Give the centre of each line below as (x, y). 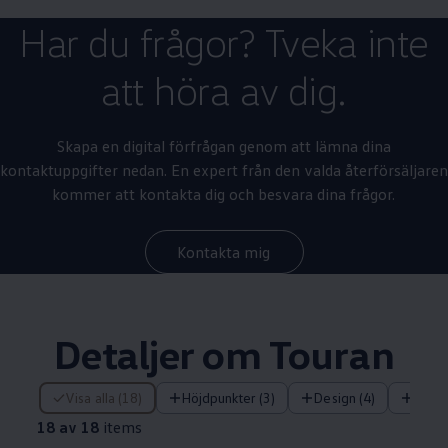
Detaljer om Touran (224, 354)
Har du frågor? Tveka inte (224, 42)
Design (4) (349, 398)
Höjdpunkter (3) (233, 398)
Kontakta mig (224, 251)
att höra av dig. (224, 90)
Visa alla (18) (108, 398)
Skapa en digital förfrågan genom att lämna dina (224, 146)
